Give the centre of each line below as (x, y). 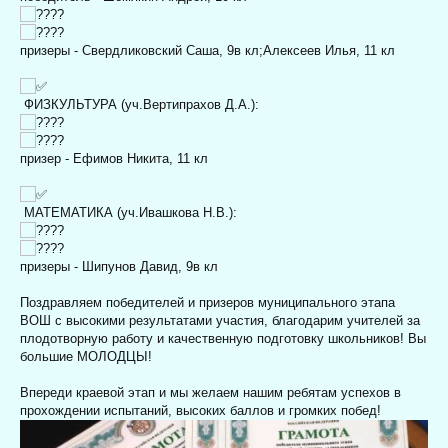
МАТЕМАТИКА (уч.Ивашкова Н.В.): (128, 212)
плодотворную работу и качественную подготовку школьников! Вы (223, 338)
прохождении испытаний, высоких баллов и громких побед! (200, 410)
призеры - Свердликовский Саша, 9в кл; (141, 50)
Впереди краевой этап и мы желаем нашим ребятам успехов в (210, 392)
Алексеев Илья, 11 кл (329, 50)
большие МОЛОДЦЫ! (86, 356)
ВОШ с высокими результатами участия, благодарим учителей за (220, 320)
